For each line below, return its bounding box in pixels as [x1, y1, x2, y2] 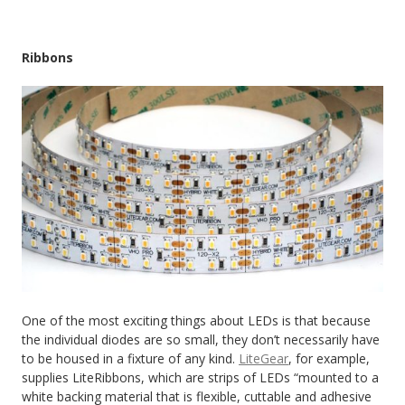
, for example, [288, 350, 370, 368]
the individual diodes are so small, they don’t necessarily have [22, 331, 380, 349]
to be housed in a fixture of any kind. [22, 350, 239, 368]
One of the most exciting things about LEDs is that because [22, 312, 371, 330]
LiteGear [239, 350, 288, 368]
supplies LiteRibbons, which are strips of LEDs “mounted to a [22, 369, 379, 387]
